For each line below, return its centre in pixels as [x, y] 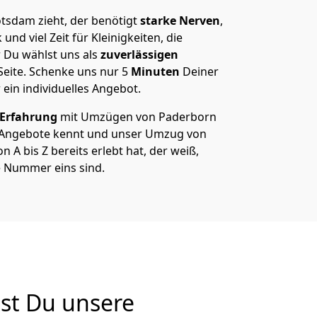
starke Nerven [179, 21]
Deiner [201, 71]
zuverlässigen [138, 54]
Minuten [157, 71]
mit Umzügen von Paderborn [137, 117]
